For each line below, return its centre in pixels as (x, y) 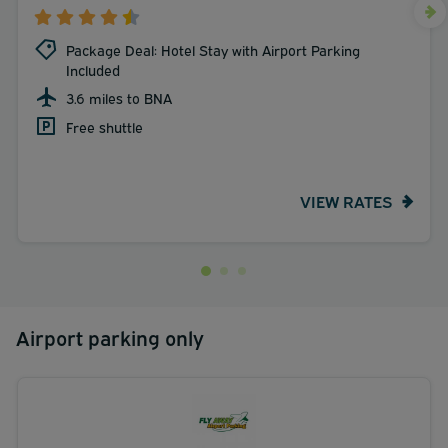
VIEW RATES (346, 201)
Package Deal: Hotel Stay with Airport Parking (213, 49)
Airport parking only (110, 336)
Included (93, 69)
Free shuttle (104, 126)
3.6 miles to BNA (119, 97)
